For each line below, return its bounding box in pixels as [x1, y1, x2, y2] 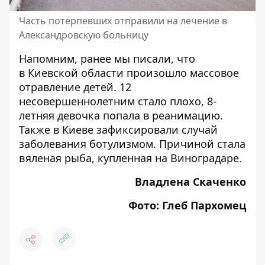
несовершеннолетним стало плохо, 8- [19, 93, 216, 108]
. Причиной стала [153, 136, 245, 151]
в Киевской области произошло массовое [19, 65, 239, 80]
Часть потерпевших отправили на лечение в [19, 14, 227, 27]
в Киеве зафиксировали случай [50, 122, 218, 137]
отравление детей [19, 79, 114, 94]
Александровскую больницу [19, 28, 148, 41]
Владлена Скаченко [135, 174, 246, 189]
